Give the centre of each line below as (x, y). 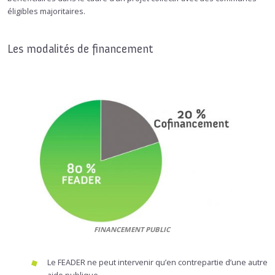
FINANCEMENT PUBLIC (132, 230)
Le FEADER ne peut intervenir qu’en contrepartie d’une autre (157, 262)
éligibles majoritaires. (46, 11)
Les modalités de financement (80, 49)
